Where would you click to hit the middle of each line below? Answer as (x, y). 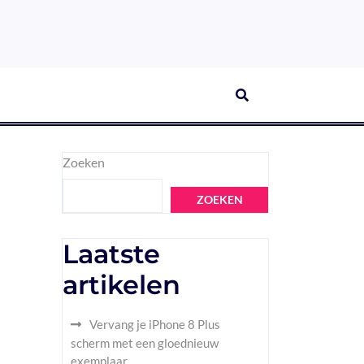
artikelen (121, 285)
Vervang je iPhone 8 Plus (155, 324)
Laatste (111, 254)
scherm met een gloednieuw (145, 343)
